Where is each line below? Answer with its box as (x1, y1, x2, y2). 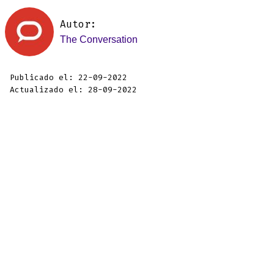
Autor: (60, 18, 97, 31)
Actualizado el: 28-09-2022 (10, 84, 137, 95)
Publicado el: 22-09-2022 (10, 72, 127, 83)
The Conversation (60, 34, 138, 45)
